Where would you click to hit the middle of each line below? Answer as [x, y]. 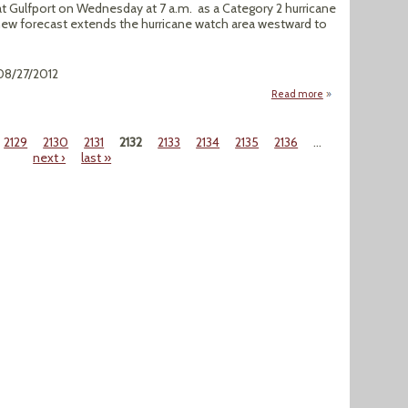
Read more [297, 94]
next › [50, 158]
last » [97, 158]
